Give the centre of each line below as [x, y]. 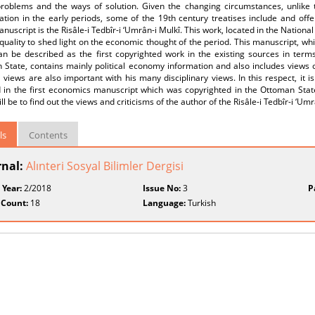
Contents [48, 135]
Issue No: [162, 188]
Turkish [201, 203]
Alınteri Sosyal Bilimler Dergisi [105, 166]
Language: [165, 203]
